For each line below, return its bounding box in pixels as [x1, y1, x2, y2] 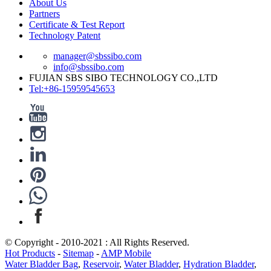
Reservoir [83, 258, 119, 269]
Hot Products [5, 247, 55, 258]
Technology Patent [29, 30, 100, 41]
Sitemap [63, 247, 94, 258]
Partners [29, 8, 60, 19]
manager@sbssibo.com [53, 50, 142, 61]
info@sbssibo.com [53, 61, 124, 72]
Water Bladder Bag [5, 258, 78, 269]
